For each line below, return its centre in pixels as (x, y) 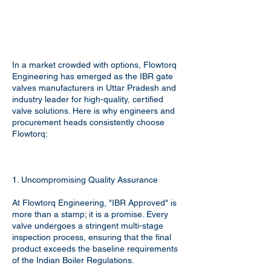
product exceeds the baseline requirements (95, 249)
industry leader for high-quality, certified (88, 99)
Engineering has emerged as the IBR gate (93, 76)
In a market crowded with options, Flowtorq (94, 65)
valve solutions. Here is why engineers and (93, 111)
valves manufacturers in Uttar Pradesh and (94, 88)
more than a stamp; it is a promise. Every (90, 214)
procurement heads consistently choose (88, 122)
